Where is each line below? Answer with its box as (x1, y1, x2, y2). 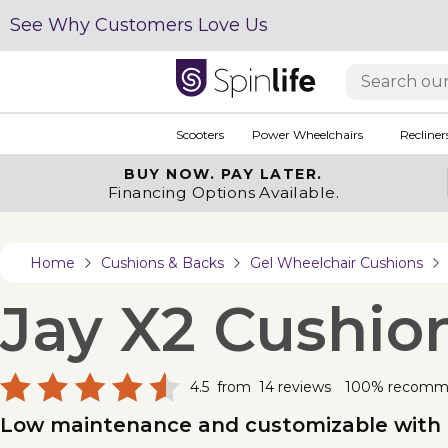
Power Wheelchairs (251, 126, 363, 142)
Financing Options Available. (107, 183, 340, 202)
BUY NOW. (124, 165, 221, 183)
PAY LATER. (220, 165, 323, 183)
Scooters (175, 126, 224, 142)
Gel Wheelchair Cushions (250, 254, 423, 272)
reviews (278, 378, 331, 396)
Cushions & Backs (101, 254, 224, 272)
